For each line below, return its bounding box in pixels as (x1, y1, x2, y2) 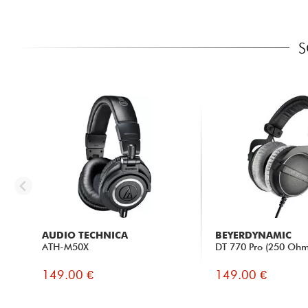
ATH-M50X (41, 241, 89, 252)
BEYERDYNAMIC (215, 229, 292, 241)
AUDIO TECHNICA (41, 229, 128, 241)
